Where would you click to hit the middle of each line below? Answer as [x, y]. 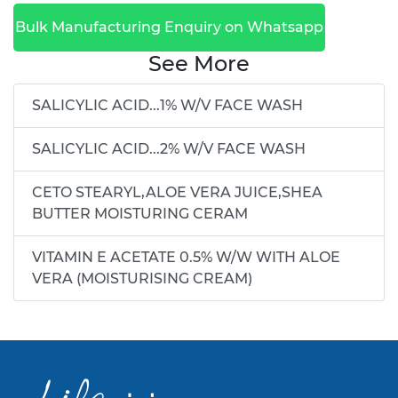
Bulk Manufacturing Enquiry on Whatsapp [169, 27]
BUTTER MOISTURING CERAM [140, 213]
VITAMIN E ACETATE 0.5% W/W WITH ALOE [186, 257]
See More [199, 63]
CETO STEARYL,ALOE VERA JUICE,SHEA [177, 192]
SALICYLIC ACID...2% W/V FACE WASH [169, 148]
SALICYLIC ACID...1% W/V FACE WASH [167, 105]
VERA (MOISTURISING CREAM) [142, 278]
